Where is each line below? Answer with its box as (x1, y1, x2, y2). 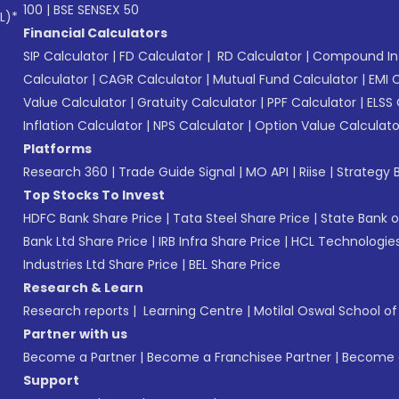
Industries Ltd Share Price (23, 256, 178, 273)
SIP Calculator (23, 47, 109, 65)
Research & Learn (23, 279, 143, 297)
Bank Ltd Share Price (23, 232, 148, 250)
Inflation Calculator (23, 117, 142, 134)
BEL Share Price (189, 256, 281, 273)
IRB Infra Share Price (159, 232, 281, 250)
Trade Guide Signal (118, 163, 235, 181)
